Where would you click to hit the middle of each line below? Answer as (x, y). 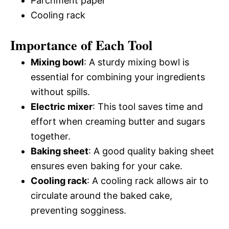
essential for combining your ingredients (118, 77)
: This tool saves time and (148, 107)
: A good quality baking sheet (151, 151)
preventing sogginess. (78, 211)
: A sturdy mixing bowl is (136, 62)
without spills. (60, 92)
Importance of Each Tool (81, 45)
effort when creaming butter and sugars (118, 122)
